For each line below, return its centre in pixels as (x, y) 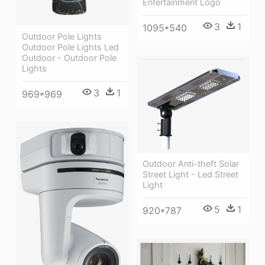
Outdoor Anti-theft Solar (191, 163)
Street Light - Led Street (190, 174)
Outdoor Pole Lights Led (70, 47)
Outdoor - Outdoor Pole (69, 57)
